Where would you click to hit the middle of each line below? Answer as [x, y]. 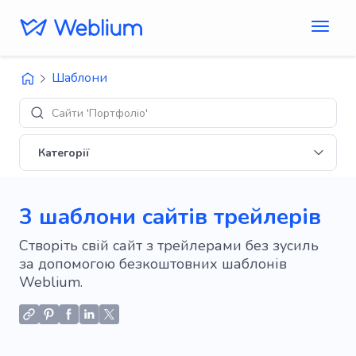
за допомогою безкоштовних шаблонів [153, 264]
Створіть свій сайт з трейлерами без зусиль [169, 246]
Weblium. [51, 282]
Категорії [64, 153]
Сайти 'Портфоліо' [100, 113]
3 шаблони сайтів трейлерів [170, 217]
